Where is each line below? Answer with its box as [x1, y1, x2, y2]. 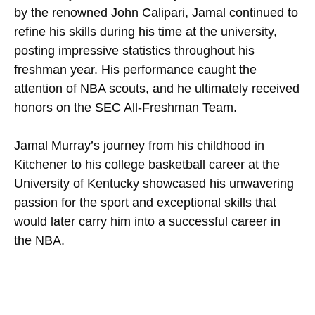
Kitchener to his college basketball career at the [14, 157, 280, 172]
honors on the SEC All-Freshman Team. [14, 100, 237, 115]
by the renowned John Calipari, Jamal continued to [14, 5, 298, 20]
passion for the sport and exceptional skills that [14, 195, 276, 210]
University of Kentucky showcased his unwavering [14, 176, 294, 191]
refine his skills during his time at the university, [14, 24, 277, 39]
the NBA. [14, 233, 65, 247]
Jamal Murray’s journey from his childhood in [14, 138, 264, 153]
